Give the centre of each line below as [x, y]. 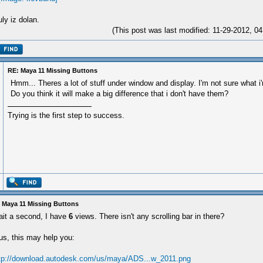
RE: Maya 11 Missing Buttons [53, 70]
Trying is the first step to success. [66, 115]
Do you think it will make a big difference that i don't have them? [119, 94]
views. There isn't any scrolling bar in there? [149, 216]
